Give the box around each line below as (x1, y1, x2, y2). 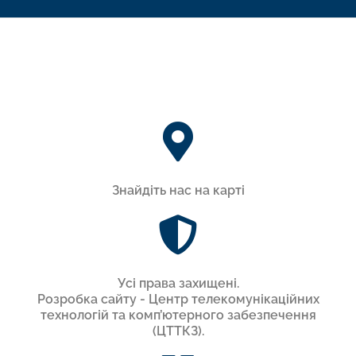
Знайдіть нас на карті (111, 182, 245, 198)
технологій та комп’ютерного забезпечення (40, 307, 316, 323)
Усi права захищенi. (117, 275, 239, 291)
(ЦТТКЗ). (152, 323, 204, 339)
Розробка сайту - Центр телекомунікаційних (37, 291, 319, 307)
